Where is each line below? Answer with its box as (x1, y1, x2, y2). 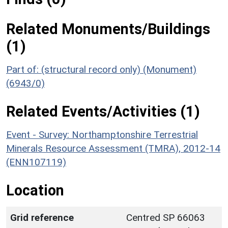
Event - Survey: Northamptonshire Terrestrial (6, 128, 198, 140)
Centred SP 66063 (126, 211, 205, 223)
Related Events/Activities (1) (6, 102, 200, 120)
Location (6, 181, 64, 199)
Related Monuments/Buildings (6, 20, 210, 38)
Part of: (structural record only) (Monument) (6, 63, 196, 75)
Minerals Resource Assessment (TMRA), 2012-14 (6, 142, 220, 154)
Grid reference (10, 211, 74, 223)
